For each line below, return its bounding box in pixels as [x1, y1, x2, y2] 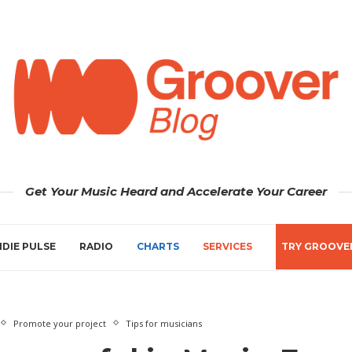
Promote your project [13, 317, 107, 329]
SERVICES [203, 240, 252, 252]
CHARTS [137, 240, 179, 252]
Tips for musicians [126, 317, 203, 329]
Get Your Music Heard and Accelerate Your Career [25, 183, 327, 199]
